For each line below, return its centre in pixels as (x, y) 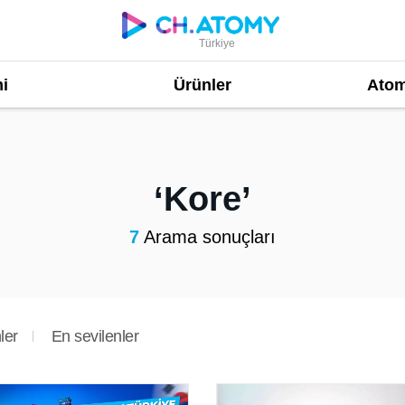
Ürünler (202, 85)
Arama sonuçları (207, 237)
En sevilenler (94, 336)
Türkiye (217, 43)
